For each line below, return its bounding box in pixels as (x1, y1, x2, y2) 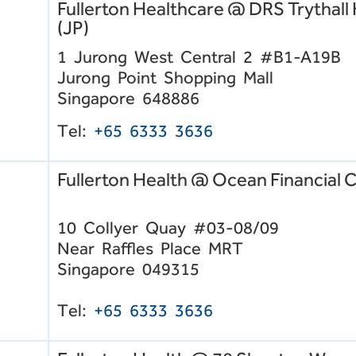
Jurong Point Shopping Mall (57, 68, 273, 88)
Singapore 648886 (57, 88, 199, 109)
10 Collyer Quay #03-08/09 (57, 217, 279, 238)
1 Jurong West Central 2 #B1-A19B (57, 47, 341, 68)
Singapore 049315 (57, 258, 199, 279)
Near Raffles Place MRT (57, 238, 243, 258)
